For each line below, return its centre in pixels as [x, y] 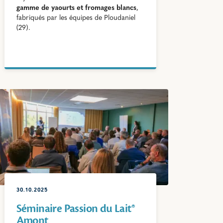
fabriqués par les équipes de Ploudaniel [76, 18]
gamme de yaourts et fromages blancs [76, 8]
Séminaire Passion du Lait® [76, 208]
